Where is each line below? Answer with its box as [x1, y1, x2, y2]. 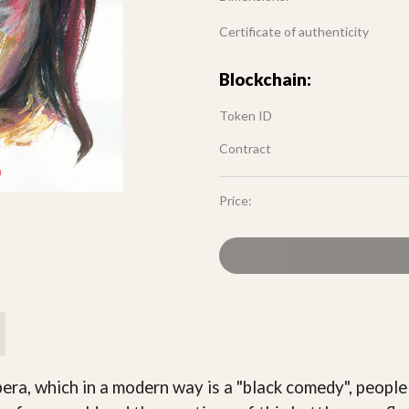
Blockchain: [219, 69, 311, 89]
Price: [219, 193, 252, 208]
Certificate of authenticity [219, 23, 369, 39]
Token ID [219, 108, 272, 123]
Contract [219, 141, 271, 156]
